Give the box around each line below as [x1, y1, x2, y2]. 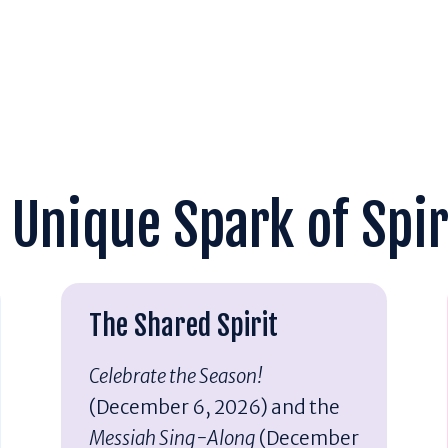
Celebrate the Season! [88, 363, 263, 388]
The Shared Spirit [88, 307, 278, 343]
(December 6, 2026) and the [88, 394, 340, 419]
